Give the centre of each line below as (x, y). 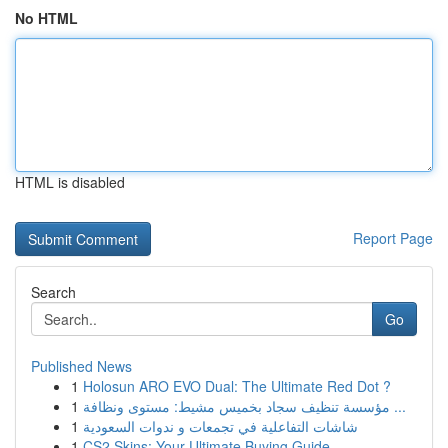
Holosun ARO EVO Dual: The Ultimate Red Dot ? (237, 386)
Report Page (393, 238)
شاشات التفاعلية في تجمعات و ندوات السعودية (220, 426)
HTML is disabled (70, 182)
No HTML (46, 18)
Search (53, 292)
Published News (81, 366)
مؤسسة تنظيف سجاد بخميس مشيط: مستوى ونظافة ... (398, 406)
